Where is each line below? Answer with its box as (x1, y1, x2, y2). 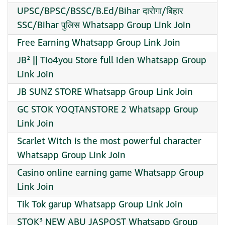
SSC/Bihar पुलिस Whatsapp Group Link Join (17, 19, 191, 32)
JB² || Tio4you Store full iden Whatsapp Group (17, 54, 206, 67)
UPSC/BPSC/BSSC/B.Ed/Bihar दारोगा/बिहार (17, 5, 183, 18)
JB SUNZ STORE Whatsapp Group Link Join (17, 85, 193, 99)
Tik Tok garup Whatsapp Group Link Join (17, 198, 183, 211)
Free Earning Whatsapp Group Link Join (17, 36, 180, 50)
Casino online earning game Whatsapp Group (17, 166, 204, 180)
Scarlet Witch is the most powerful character (17, 135, 201, 148)
